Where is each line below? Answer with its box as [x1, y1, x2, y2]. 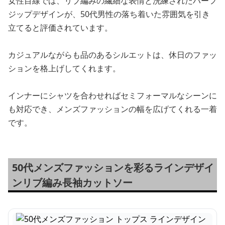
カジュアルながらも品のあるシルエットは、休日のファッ [8, 49, 217, 60]
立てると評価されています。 [8, 22, 113, 33]
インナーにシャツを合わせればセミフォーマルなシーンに [8, 90, 217, 101]
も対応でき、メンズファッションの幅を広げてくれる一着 [8, 103, 217, 115]
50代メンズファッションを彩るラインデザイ [12, 161, 214, 174]
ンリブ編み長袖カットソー [12, 176, 133, 189]
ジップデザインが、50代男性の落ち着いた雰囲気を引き [8, 9, 210, 20]
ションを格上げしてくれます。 [8, 63, 121, 74]
